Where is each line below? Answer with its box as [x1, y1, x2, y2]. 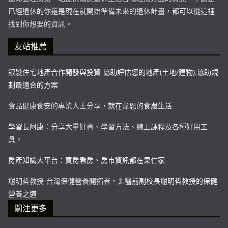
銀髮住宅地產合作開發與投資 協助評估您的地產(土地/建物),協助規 [8, 67, 218, 77]
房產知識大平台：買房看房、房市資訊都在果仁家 [8, 155, 165, 165]
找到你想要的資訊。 [8, 18, 72, 28]
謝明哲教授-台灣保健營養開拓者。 [8, 176, 118, 186]
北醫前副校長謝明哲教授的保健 [118, 176, 217, 186]
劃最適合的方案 [8, 79, 58, 90]
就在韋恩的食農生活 [108, 100, 172, 110]
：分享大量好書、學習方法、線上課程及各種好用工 [44, 121, 208, 131]
